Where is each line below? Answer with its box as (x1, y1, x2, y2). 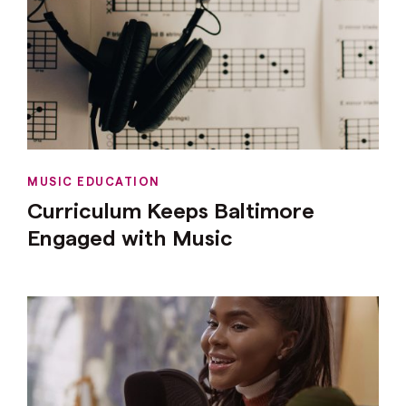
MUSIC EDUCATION (27, 173, 160, 188)
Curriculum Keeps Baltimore (27, 196, 314, 223)
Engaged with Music (27, 223, 233, 250)
